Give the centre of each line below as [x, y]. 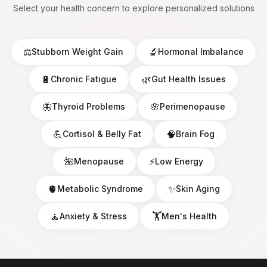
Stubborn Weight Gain [77, 52]
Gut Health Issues [189, 79]
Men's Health [189, 216]
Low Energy [179, 162]
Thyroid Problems [88, 107]
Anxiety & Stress [93, 216]
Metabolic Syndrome [100, 189]
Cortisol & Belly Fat [102, 134]
